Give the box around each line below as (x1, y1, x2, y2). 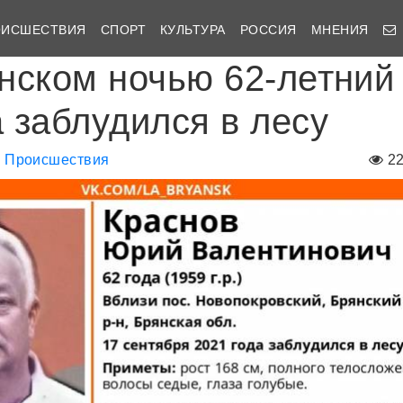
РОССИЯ (239, 22, 297, 37)
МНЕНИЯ (310, 22, 369, 37)
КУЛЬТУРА (160, 22, 226, 37)
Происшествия (4, 152, 110, 167)
